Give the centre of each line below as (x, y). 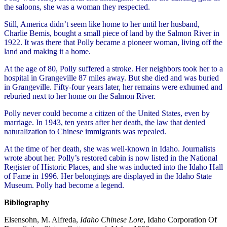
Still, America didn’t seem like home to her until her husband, (102, 24)
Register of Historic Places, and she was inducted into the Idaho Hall (113, 167)
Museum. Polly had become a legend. (64, 185)
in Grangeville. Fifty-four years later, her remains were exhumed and (113, 87)
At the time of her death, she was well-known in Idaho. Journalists (110, 148)
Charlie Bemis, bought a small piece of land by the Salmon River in (112, 33)
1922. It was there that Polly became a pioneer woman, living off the (113, 42)
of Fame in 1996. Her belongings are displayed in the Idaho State (108, 176)
